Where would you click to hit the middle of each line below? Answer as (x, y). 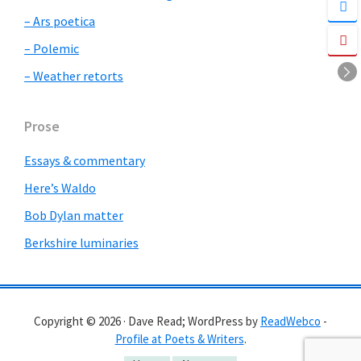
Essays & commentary (85, 160)
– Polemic (52, 48)
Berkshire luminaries (81, 243)
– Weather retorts (74, 76)
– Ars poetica (60, 21)
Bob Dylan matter (74, 215)
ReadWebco (290, 321)
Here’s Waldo (60, 188)
